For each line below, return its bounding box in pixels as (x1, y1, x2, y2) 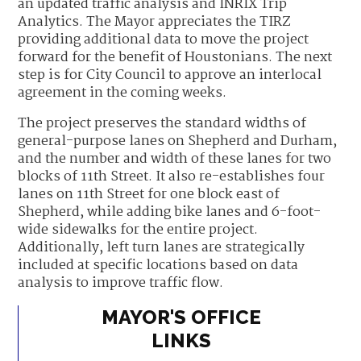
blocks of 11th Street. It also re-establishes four (18, 166, 326, 188)
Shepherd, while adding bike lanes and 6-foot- (18, 201, 322, 223)
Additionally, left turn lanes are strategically (18, 237, 305, 259)
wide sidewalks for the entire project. (18, 219, 259, 241)
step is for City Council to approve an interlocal (18, 64, 322, 86)
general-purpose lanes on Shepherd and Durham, (18, 131, 338, 152)
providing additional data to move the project (18, 29, 309, 51)
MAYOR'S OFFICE (101, 305, 261, 329)
